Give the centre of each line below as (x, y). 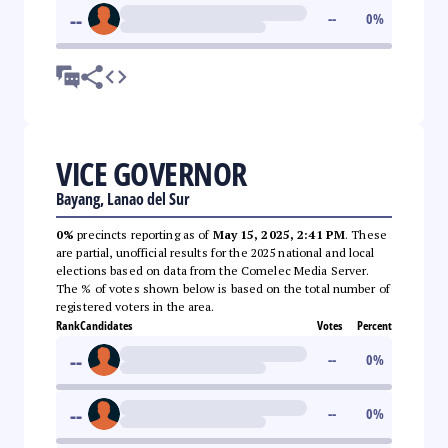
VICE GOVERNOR (151, 173)
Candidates (106, 325)
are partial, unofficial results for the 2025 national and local (215, 252)
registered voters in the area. (135, 306)
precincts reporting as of (143, 234)
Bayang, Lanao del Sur (123, 198)
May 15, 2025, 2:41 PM (279, 234)
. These (366, 234)
